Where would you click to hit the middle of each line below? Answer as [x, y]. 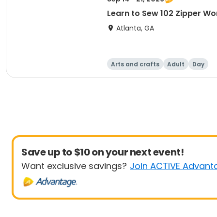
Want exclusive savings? [74, 166]
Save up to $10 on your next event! [103, 152]
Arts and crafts [135, 64]
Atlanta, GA [135, 28]
